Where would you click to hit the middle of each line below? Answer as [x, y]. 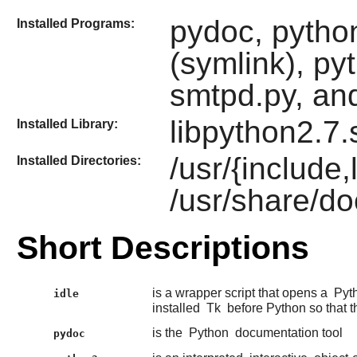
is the [169, 332]
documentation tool [287, 332]
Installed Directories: [78, 161]
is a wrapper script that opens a [241, 292]
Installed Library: [67, 124]
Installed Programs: [75, 23]
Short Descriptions [163, 248]
